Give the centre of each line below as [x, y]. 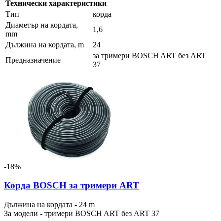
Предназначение [33, 60]
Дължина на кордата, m [45, 44]
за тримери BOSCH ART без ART [149, 55]
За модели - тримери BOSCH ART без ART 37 [82, 214]
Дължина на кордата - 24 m [49, 205]
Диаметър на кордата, [42, 25]
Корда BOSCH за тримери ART [72, 185]
